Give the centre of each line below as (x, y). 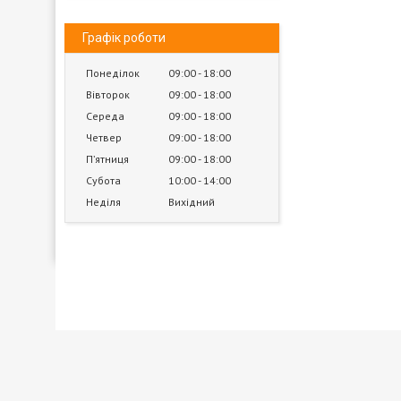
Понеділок (113, 73)
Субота (103, 180)
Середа (105, 116)
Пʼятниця (107, 159)
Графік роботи (124, 38)
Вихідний (192, 202)
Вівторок (108, 94)
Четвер (104, 137)
